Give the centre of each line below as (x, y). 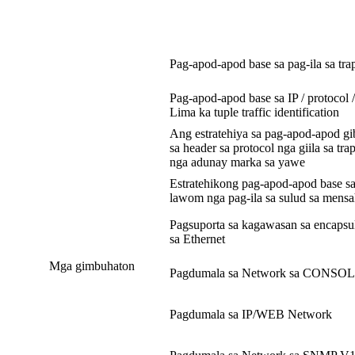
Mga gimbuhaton (92, 266)
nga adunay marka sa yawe (237, 162)
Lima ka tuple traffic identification (254, 113)
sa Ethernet (197, 239)
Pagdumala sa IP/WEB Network (251, 315)
